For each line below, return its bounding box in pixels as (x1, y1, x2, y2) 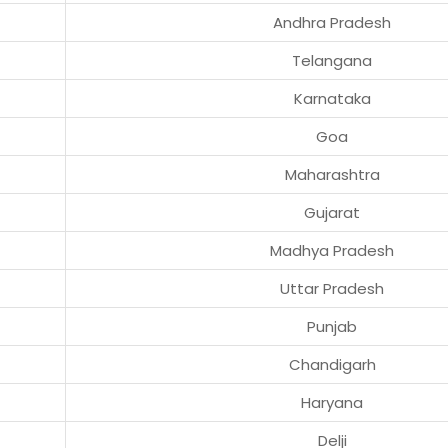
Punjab (307, 315, 357, 337)
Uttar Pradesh (280, 277, 384, 299)
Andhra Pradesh (273, 11, 391, 33)
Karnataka (293, 87, 371, 109)
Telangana (292, 49, 372, 71)
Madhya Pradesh (270, 239, 394, 261)
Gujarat (304, 201, 360, 223)
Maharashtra (284, 163, 380, 185)
